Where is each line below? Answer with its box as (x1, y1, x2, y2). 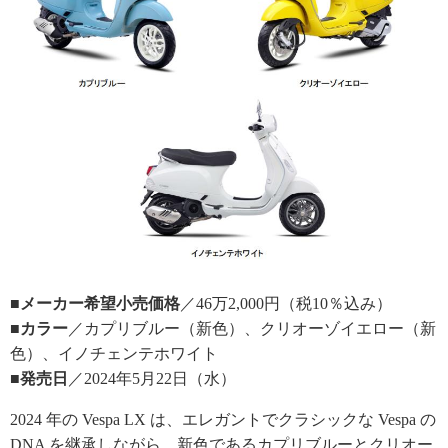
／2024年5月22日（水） (68, 369, 236, 387)
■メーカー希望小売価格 (10, 294, 180, 312)
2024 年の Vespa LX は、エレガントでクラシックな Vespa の (10, 410, 436, 428)
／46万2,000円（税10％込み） (180, 294, 392, 312)
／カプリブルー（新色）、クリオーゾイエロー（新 (68, 319, 436, 337)
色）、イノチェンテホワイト (10, 344, 218, 362)
